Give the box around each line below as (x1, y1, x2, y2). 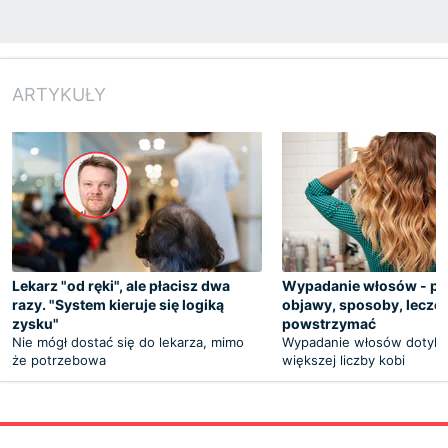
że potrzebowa (12, 351, 106, 368)
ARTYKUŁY (12, 83, 106, 105)
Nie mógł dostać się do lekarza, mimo (12, 333, 244, 350)
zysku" (12, 314, 59, 332)
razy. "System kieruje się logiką (12, 295, 224, 313)
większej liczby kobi (282, 351, 405, 368)
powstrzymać (282, 314, 376, 332)
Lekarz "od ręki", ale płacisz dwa (12, 276, 230, 294)
